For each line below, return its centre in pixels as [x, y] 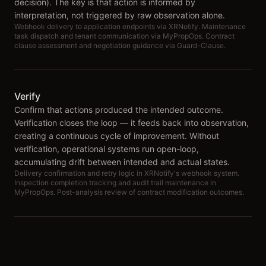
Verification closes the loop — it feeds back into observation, [132, 123]
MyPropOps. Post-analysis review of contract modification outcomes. [129, 192]
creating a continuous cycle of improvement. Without [117, 136]
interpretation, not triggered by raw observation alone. [120, 15]
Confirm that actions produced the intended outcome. [119, 110]
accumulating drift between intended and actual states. [122, 162]
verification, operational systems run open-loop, [107, 149]
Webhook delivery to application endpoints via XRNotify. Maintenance [130, 26]
